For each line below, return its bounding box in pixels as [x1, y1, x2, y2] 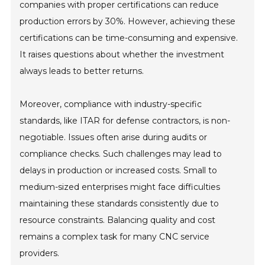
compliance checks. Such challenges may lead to [20, 148, 222, 159]
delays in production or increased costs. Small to [20, 164, 218, 176]
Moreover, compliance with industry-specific [20, 98, 202, 109]
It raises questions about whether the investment [20, 49, 225, 60]
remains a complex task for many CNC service [20, 231, 210, 242]
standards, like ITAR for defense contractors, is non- [20, 115, 231, 126]
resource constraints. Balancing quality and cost [20, 214, 216, 225]
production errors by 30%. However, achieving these [20, 15, 236, 27]
